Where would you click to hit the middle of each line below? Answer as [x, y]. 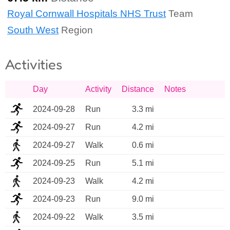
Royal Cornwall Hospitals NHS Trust [87, 14]
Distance [138, 89]
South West [33, 30]
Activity [98, 89]
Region [76, 30]
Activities [34, 64]
